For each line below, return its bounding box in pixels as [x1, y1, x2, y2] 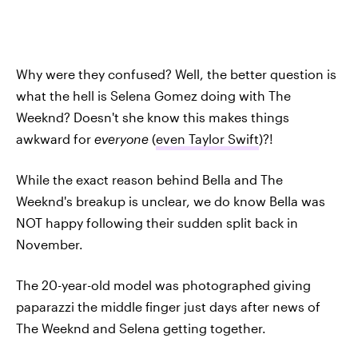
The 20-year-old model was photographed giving [16, 277, 311, 292]
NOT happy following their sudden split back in [16, 215, 298, 230]
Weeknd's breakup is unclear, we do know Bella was [16, 193, 325, 209]
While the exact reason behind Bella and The [16, 172, 283, 187]
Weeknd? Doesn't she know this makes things [16, 109, 289, 125]
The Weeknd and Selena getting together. [16, 320, 266, 336]
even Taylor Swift [156, 131, 259, 146]
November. [16, 237, 83, 252]
